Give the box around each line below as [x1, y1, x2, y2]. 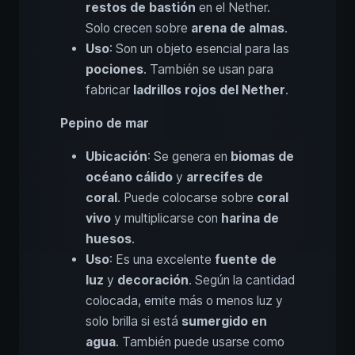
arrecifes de [186, 170, 263, 185]
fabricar [86, 82, 133, 98]
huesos [86, 231, 132, 247]
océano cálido [86, 170, 173, 185]
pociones [86, 62, 143, 78]
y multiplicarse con [111, 211, 221, 227]
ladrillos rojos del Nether [133, 82, 285, 98]
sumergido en [181, 314, 267, 330]
